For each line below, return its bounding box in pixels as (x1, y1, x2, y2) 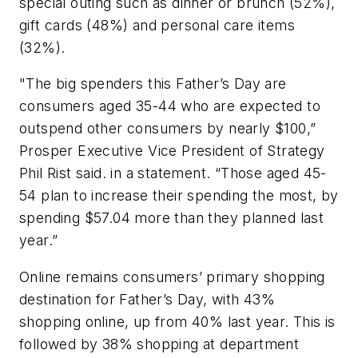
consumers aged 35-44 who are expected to (19, 97, 320, 115)
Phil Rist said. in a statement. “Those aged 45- (19, 165, 327, 182)
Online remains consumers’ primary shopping (19, 268, 325, 285)
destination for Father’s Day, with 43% (19, 290, 276, 308)
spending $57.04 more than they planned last (19, 209, 324, 227)
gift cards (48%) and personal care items (19, 16, 295, 34)
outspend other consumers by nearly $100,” (19, 120, 316, 137)
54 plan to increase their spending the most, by (19, 187, 339, 205)
